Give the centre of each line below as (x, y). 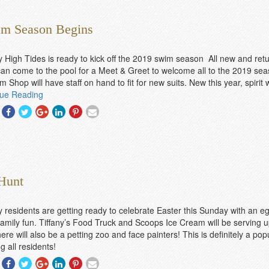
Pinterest (101, 134)
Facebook (35, 134)
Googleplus (72, 134)
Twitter (46, 134)
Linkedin (83, 134)
